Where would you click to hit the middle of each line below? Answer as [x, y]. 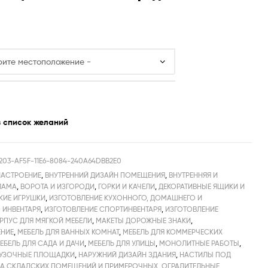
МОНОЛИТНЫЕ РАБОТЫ [200, 243]
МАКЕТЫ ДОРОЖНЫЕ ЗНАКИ [144, 220]
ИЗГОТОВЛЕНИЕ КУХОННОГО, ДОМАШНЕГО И [126, 197]
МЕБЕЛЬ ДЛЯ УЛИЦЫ [122, 243]
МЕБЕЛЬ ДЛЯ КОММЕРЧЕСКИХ [173, 232]
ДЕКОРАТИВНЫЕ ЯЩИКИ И [202, 186]
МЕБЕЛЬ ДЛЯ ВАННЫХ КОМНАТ [68, 232]
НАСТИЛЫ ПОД [205, 254]
